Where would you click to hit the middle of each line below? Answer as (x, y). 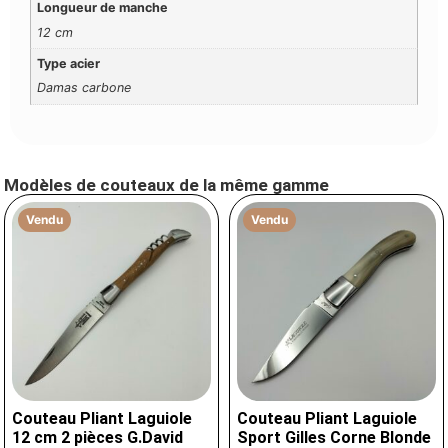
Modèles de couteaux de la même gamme (167, 185)
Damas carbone (84, 88)
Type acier (69, 64)
